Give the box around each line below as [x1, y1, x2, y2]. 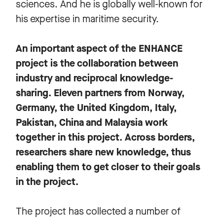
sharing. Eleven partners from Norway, [16, 86, 184, 100]
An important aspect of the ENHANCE [16, 41, 183, 55]
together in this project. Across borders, [16, 130, 195, 144]
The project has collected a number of [16, 204, 181, 218]
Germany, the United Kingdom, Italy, [16, 101, 177, 114]
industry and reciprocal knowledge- [16, 71, 173, 85]
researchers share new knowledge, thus [16, 145, 191, 159]
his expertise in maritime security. [16, 12, 159, 26]
